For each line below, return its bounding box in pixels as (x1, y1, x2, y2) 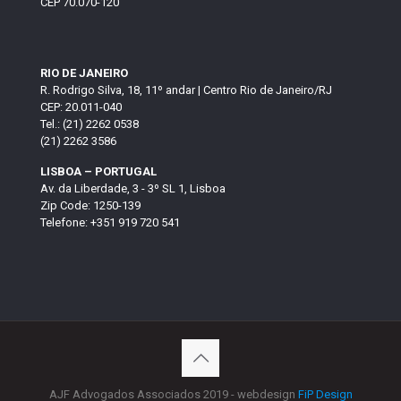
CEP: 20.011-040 (40, 100, 122, 115)
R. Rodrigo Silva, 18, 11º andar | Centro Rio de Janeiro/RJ (40, 83, 332, 98)
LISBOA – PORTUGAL (40, 165, 157, 179)
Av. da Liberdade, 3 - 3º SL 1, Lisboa (40, 182, 226, 196)
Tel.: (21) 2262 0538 (40, 117, 139, 132)
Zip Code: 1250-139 (40, 199, 141, 213)
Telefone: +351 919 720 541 (40, 216, 180, 230)
